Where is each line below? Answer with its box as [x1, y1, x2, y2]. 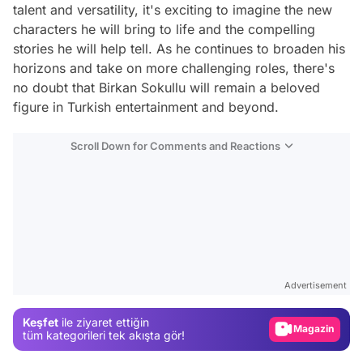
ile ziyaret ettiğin [58, 315, 149, 330]
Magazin [293, 322, 334, 335]
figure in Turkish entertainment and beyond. [13, 98, 279, 115]
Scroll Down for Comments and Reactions [70, 139, 280, 152]
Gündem [304, 296, 344, 309]
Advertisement [284, 279, 347, 291]
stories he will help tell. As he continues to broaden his [13, 40, 345, 57]
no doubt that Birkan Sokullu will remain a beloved [13, 79, 320, 96]
